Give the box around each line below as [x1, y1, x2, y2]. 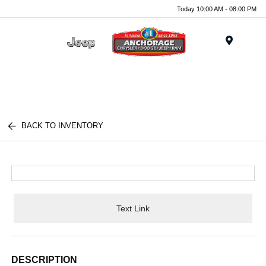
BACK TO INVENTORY [21, 121, 104, 130]
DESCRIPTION [11, 255, 78, 265]
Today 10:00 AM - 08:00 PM [177, 5, 256, 12]
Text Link [116, 203, 150, 213]
